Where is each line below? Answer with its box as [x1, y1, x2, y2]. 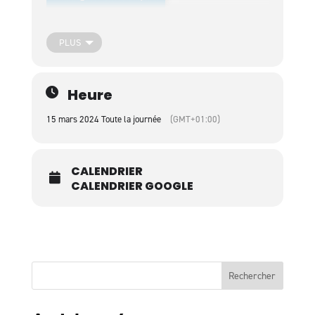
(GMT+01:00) [169, 113, 220, 125]
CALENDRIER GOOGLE [70, 178, 193, 194]
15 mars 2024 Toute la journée [46, 113, 161, 125]
